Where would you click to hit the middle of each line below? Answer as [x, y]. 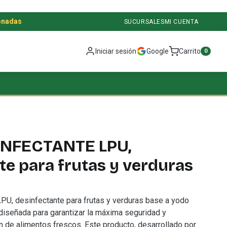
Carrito [190, 51]
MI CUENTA [181, 22]
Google [158, 51]
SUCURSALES [144, 22]
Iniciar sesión [116, 51]
